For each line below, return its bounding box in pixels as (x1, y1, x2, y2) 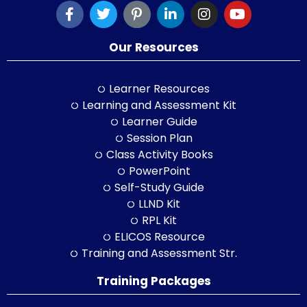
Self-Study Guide (114, 179, 205, 195)
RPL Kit (142, 212, 177, 228)
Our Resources (108, 38, 199, 56)
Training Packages (96, 272, 211, 289)
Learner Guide (121, 113, 197, 130)
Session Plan (126, 130, 193, 146)
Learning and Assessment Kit (82, 97, 237, 113)
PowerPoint (128, 162, 191, 179)
